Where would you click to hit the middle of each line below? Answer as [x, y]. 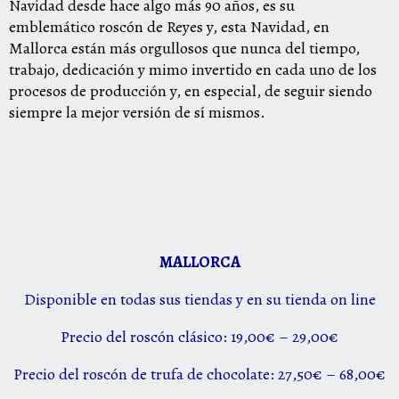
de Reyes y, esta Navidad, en [236, 27]
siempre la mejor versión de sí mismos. [137, 112]
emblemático [54, 27]
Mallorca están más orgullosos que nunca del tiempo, [184, 48]
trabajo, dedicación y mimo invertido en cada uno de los [193, 69]
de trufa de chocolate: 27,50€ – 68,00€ [256, 374]
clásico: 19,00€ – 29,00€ [256, 337]
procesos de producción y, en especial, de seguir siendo [191, 91]
